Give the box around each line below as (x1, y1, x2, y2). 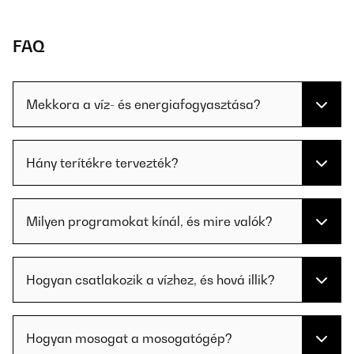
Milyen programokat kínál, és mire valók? (26, 213, 273, 230)
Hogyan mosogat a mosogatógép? (26, 330, 232, 347)
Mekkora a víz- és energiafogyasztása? (26, 96, 261, 113)
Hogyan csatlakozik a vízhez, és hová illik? (26, 272, 275, 288)
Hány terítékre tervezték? (26, 155, 179, 171)
